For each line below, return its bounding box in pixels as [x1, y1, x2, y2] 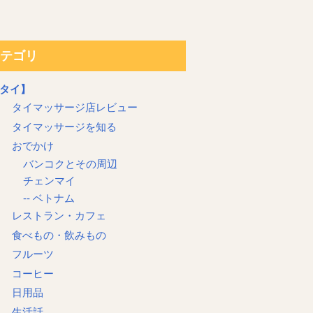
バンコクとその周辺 [20, 159, 118, 170]
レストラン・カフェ [12, 210, 107, 222]
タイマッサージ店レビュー [12, 102, 138, 114]
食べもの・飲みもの [12, 229, 107, 241]
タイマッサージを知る [12, 121, 117, 133]
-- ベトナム [20, 192, 75, 204]
